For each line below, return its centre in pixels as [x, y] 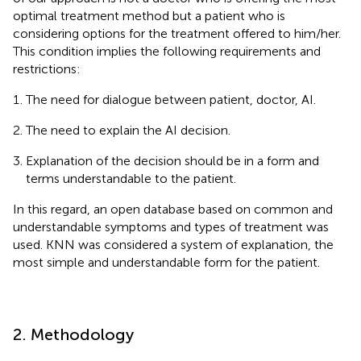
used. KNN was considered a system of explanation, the [173, 244]
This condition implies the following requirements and [167, 51]
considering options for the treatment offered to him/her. [177, 33]
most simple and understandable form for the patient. [166, 262]
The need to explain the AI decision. [128, 130]
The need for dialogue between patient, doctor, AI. [171, 99]
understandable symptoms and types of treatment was [171, 226]
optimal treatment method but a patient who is [149, 15]
